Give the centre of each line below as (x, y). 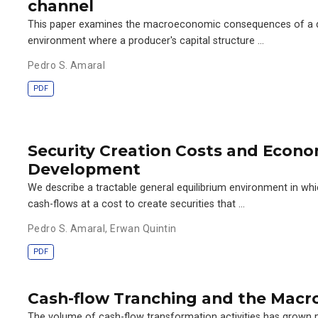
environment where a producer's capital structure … (146, 41)
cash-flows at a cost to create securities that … (136, 204)
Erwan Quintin (143, 229)
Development (84, 169)
